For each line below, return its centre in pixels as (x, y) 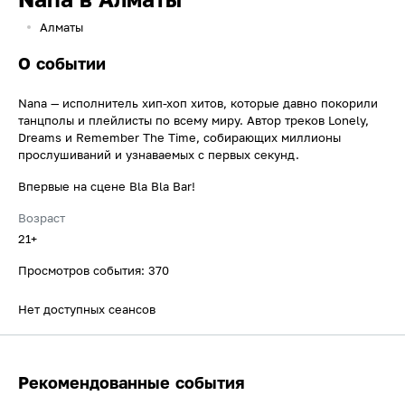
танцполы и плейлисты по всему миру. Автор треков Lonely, (193, 121)
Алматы (61, 28)
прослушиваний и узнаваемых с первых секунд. (159, 155)
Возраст (42, 218)
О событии (62, 64)
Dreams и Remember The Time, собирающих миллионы (179, 138)
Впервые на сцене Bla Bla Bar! (107, 187)
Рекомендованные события (132, 383)
